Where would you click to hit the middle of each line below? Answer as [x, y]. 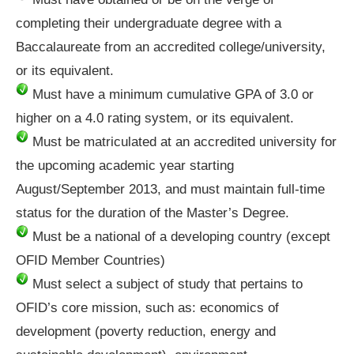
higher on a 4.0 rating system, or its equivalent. [155, 118]
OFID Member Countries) [90, 260]
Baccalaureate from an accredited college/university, [171, 47]
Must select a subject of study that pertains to [166, 284]
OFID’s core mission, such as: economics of [147, 307]
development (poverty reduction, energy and [146, 331]
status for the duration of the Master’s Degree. [153, 213]
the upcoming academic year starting [125, 165]
